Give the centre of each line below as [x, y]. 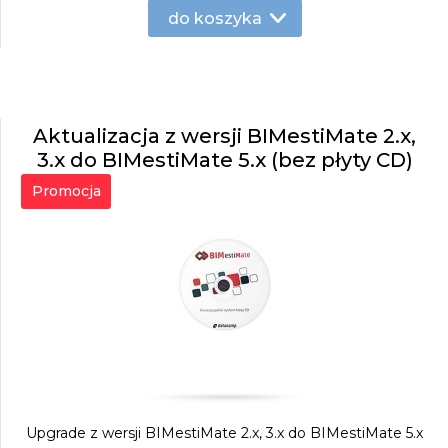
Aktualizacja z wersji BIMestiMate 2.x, [224, 136]
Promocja [66, 191]
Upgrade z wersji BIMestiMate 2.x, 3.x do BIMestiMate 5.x [224, 433]
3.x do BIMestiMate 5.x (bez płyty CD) [224, 160]
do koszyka [214, 18]
